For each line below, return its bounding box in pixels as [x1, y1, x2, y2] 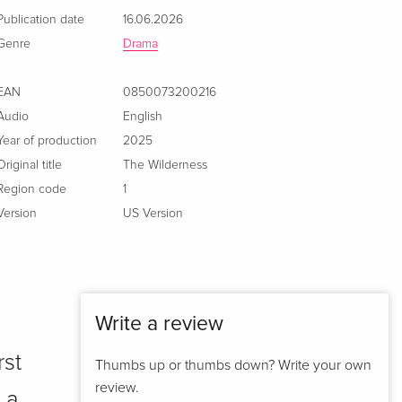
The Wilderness [123, 159, 208, 172]
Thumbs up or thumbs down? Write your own [94, 358, 371, 373]
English [123, 110, 163, 124]
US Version [123, 207, 184, 221]
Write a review [94, 311, 223, 337]
